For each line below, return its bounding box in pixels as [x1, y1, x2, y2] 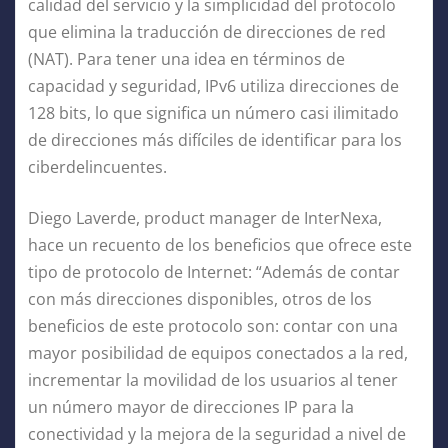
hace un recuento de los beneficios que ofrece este [28, 233, 412, 256]
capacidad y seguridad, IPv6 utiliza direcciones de [28, 74, 399, 97]
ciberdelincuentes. [28, 155, 167, 178]
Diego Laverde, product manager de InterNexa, [28, 206, 382, 229]
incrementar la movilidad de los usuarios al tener [28, 368, 398, 391]
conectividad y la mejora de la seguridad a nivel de [28, 422, 406, 445]
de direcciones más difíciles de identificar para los [28, 128, 402, 151]
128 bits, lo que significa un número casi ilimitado [28, 101, 399, 124]
